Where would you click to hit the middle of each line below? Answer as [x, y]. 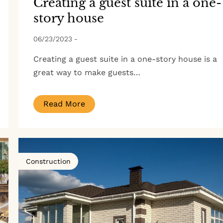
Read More [64, 104]
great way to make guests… [87, 73]
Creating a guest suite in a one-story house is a [125, 59]
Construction [48, 162]
